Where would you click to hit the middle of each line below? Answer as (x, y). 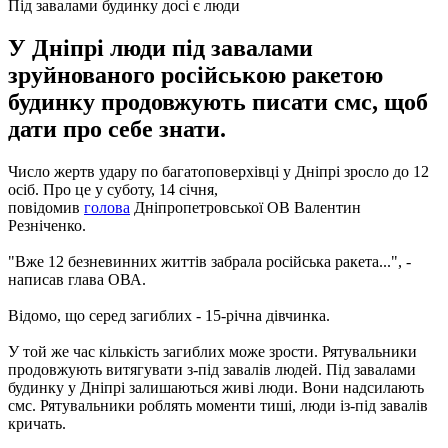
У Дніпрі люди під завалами (160, 47)
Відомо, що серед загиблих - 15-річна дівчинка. (169, 315)
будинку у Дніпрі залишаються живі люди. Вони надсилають (216, 387)
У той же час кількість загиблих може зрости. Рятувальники (212, 351)
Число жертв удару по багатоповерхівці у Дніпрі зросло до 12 (218, 171)
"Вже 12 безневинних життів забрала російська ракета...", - (209, 261)
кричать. (37, 423)
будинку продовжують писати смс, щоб (218, 101)
